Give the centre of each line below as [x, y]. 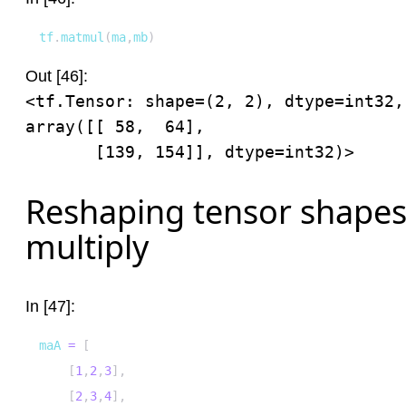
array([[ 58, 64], [115, 126]
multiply [87, 247]
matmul [82, 37]
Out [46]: [57, 76]
